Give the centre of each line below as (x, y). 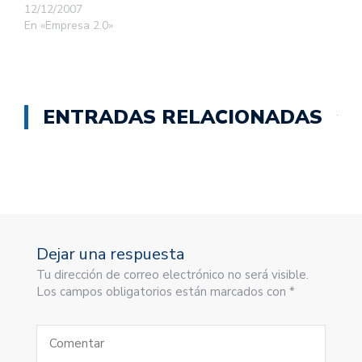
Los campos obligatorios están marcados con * (166, 292)
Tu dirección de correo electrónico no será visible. (173, 275)
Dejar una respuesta (110, 255)
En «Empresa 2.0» (69, 26)
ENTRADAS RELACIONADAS (183, 118)
